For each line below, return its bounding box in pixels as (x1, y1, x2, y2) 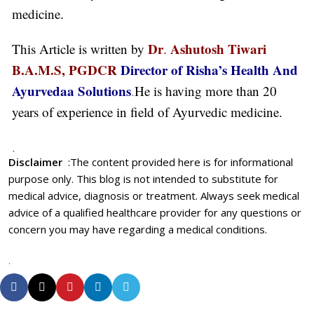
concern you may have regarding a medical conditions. (8, 221, 267, 236)
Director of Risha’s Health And (117, 60, 298, 79)
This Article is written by (12, 39, 144, 57)
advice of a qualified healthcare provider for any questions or (8, 205, 301, 219)
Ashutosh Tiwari (170, 39, 266, 58)
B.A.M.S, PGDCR (12, 60, 117, 79)
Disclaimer (8, 154, 62, 169)
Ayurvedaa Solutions (12, 81, 131, 100)
